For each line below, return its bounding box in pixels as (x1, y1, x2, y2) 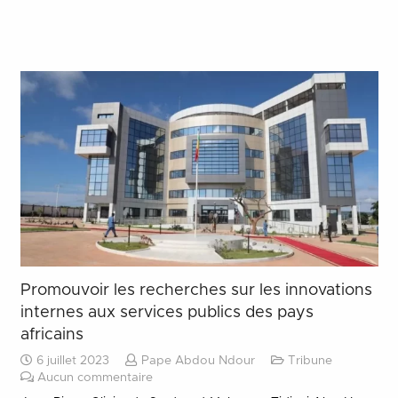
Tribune (287, 354, 332, 367)
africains (20, 326, 84, 343)
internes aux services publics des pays (20, 304, 314, 321)
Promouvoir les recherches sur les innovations (20, 282, 372, 298)
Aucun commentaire (36, 371, 153, 384)
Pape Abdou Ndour (140, 354, 255, 367)
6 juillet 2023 (32, 354, 109, 367)
